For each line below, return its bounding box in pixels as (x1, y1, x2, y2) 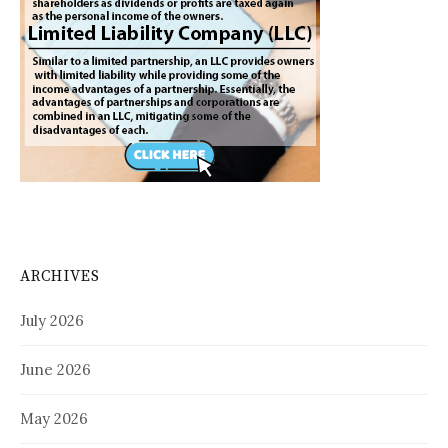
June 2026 (20, 359, 91, 379)
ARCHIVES (20, 266, 101, 286)
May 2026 (20, 408, 88, 428)
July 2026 (20, 310, 84, 330)
